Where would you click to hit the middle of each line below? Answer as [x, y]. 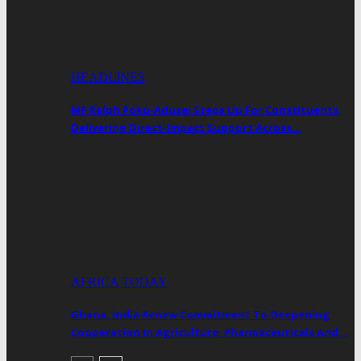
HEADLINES [108, 77]
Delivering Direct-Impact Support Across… [186, 128]
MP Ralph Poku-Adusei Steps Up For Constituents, [206, 110]
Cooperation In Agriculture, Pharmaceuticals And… [210, 332]
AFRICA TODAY [119, 281]
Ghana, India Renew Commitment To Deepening [200, 314]
